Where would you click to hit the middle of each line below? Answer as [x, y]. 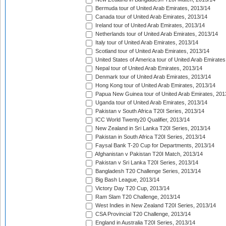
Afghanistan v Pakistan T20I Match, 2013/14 [148, 154]
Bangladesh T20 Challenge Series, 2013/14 [147, 171]
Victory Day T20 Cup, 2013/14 [132, 188]
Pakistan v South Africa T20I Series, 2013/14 [149, 111]
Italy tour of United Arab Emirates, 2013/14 [146, 43]
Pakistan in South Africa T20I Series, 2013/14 [150, 137]
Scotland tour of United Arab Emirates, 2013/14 [152, 51]
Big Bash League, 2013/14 [127, 180]
